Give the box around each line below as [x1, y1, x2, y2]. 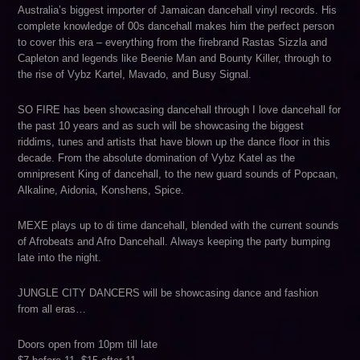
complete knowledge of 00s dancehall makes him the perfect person [18, 20, 335, 32]
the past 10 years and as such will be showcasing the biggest [18, 120, 305, 132]
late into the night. [18, 252, 102, 264]
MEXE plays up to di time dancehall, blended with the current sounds [18, 219, 340, 231]
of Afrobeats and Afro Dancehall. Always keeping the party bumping [18, 235, 331, 247]
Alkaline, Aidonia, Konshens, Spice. [18, 184, 185, 196]
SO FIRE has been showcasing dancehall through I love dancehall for [18, 104, 342, 116]
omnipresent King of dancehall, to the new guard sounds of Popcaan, [18, 168, 339, 180]
